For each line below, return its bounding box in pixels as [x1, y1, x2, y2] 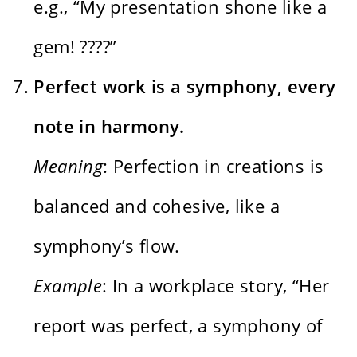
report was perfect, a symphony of [33, 312, 323, 337]
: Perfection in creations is [103, 153, 324, 178]
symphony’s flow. [33, 233, 180, 257]
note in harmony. [33, 113, 185, 138]
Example [33, 273, 103, 297]
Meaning [33, 153, 104, 178]
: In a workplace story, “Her [102, 273, 330, 297]
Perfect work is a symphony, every [33, 73, 336, 98]
